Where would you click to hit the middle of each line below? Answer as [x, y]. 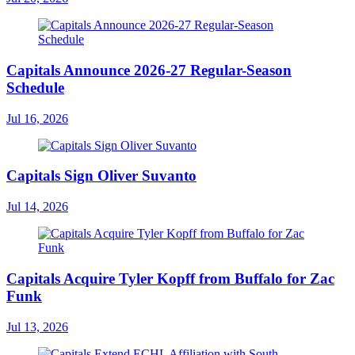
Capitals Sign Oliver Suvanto [101, 176]
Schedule [35, 87]
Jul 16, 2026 [37, 118]
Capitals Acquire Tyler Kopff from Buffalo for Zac [170, 278]
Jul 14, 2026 [37, 207]
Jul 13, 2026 [37, 326]
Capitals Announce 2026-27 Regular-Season [149, 70]
